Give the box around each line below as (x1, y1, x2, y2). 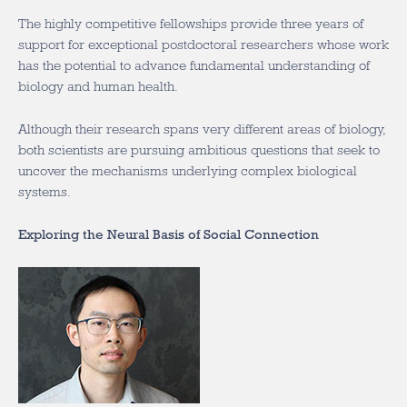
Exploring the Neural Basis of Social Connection (18, 227, 319, 242)
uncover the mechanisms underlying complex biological (18, 164, 357, 178)
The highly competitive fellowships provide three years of (18, 16, 363, 31)
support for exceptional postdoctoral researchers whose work (18, 37, 389, 52)
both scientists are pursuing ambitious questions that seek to (18, 143, 380, 157)
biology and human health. (18, 79, 178, 94)
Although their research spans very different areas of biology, (18, 122, 386, 136)
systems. (18, 184, 71, 199)
